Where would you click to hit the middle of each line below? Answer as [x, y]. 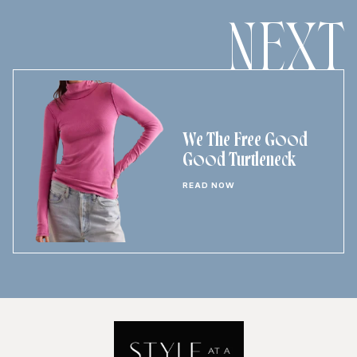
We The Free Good [245, 141]
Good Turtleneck [239, 161]
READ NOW [209, 186]
